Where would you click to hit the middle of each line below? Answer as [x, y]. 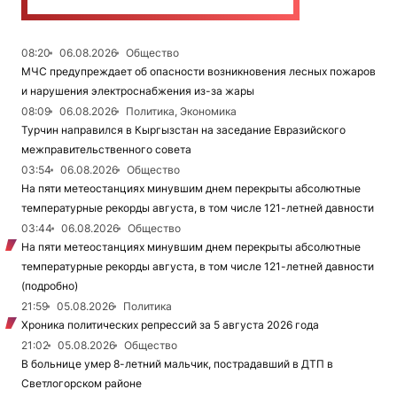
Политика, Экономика [181, 111]
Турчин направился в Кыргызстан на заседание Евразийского [183, 129]
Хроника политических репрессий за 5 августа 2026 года [170, 324]
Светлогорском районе [82, 383]
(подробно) [50, 285]
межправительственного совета [106, 149]
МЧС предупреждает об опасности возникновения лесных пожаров [198, 71]
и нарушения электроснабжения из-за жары [138, 90]
